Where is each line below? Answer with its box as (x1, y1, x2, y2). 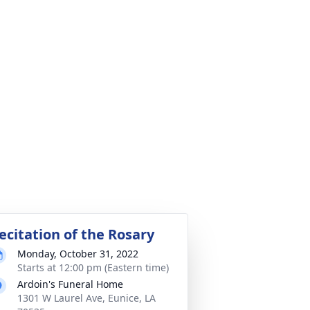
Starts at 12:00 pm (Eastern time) (17, 261, 169, 274)
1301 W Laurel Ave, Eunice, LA (17, 291, 156, 304)
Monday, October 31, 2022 (17, 247, 138, 260)
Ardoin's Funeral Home (17, 277, 123, 291)
